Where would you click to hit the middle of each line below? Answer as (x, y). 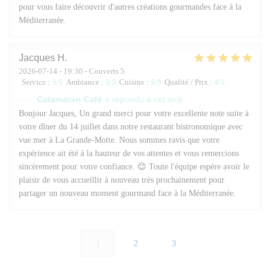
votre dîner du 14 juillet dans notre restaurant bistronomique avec (131, 126)
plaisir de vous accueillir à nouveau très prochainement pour (122, 180)
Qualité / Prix (186, 82)
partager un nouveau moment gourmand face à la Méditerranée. (127, 193)
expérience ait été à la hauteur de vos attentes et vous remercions (129, 153)
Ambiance (83, 82)
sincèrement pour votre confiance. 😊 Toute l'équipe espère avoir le (134, 166)
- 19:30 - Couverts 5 (91, 71)
